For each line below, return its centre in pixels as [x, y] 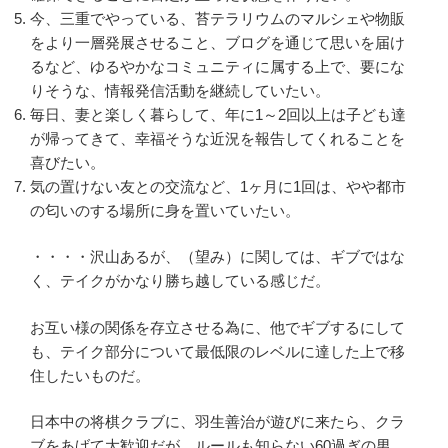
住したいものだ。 [90, 375]
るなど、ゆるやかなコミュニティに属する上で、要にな [217, 66]
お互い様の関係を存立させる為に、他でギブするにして [217, 327]
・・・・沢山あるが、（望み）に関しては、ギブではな [217, 257]
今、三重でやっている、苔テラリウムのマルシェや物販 [217, 18]
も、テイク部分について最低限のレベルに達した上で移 [217, 351]
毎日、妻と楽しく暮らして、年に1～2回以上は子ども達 [218, 114]
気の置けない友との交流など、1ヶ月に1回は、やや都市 [218, 186]
